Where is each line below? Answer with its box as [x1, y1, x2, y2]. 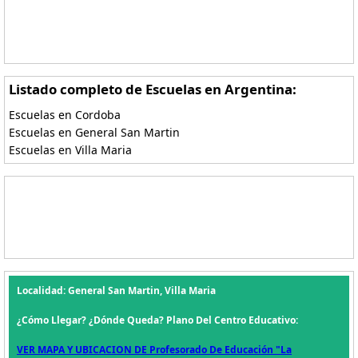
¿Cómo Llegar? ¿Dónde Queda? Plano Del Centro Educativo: [17, 313, 298, 327]
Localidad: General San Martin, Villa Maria [17, 284, 216, 297]
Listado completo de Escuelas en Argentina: [9, 80, 296, 98]
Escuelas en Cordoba [9, 107, 121, 122]
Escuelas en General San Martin [9, 125, 180, 140]
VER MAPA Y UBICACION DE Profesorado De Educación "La [17, 343, 292, 356]
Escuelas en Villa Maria [9, 142, 132, 157]
